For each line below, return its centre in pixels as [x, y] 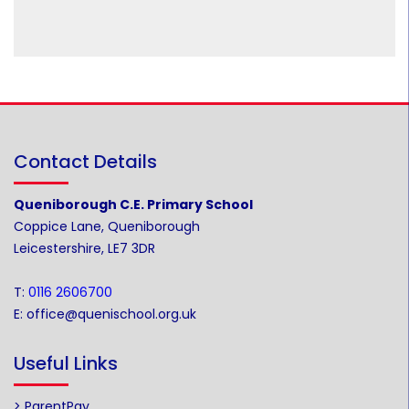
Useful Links [66, 363]
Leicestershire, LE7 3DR [84, 248]
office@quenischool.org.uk [111, 314]
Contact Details [85, 162]
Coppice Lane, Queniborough [107, 226]
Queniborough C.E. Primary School [133, 204]
